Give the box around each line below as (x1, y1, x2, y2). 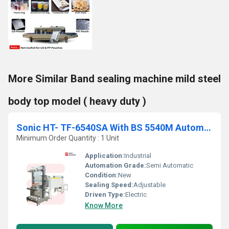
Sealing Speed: (85, 181, 133, 189)
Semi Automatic (146, 162, 193, 169)
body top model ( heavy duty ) (8, 95, 146, 107)
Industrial (124, 152, 151, 159)
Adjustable (133, 181, 166, 189)
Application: (85, 152, 124, 159)
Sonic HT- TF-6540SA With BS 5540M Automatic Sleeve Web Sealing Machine (204, 122, 211, 133)
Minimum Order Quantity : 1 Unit (16, 134, 119, 142)
